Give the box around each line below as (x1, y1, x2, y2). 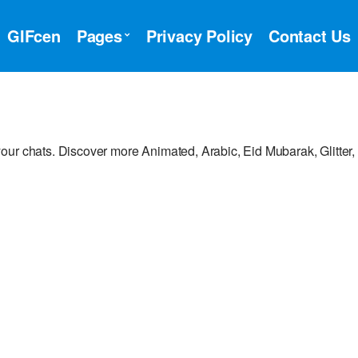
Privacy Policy (145, 24, 253, 47)
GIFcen (6, 24, 61, 47)
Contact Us (268, 24, 351, 47)
